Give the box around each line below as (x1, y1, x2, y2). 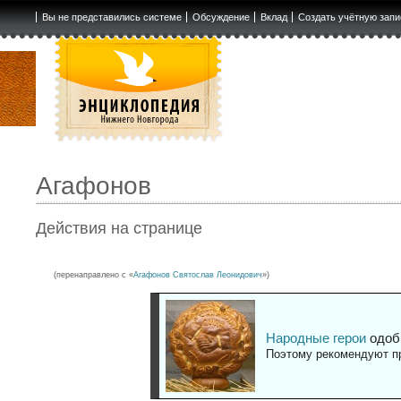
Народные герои (265, 330, 366, 346)
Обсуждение (192, 12, 250, 22)
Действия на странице (36, 219, 203, 238)
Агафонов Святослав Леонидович (133, 270, 263, 280)
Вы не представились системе (41, 12, 182, 22)
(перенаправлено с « (54, 270, 134, 280)
